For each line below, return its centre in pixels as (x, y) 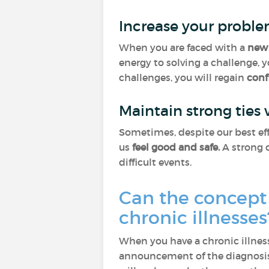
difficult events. (156, 162)
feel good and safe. (176, 147)
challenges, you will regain (183, 77)
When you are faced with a (183, 47)
